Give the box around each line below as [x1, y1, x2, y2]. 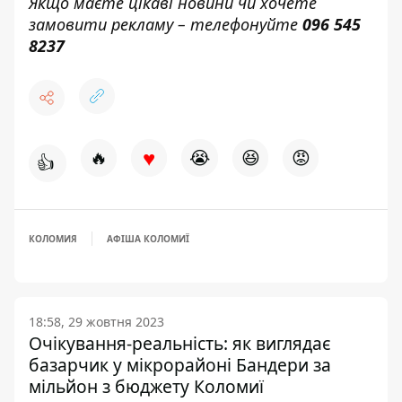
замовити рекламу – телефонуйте [29, 13, 302, 36]
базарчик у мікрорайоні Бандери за [29, 353, 331, 378]
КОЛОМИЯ [29, 232, 77, 246]
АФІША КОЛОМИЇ [107, 232, 189, 246]
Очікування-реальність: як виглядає [29, 331, 331, 356]
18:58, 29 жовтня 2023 [29, 313, 164, 331]
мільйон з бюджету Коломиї [29, 374, 264, 399]
